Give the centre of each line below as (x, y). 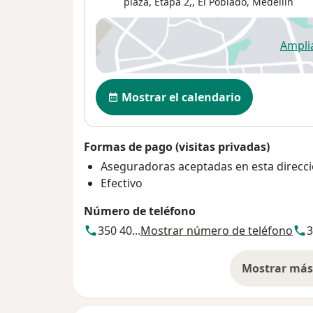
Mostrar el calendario (181, 97)
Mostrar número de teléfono (217, 230)
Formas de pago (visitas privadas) (177, 146)
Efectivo (122, 183)
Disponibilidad (139, 86)
